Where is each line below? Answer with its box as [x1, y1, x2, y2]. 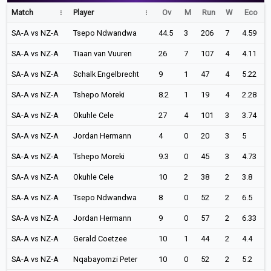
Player [73, 8, 94, 17]
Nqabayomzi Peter [73, 255, 137, 264]
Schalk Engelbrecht [73, 70, 139, 79]
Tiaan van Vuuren [73, 49, 132, 58]
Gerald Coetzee [73, 234, 127, 243]
